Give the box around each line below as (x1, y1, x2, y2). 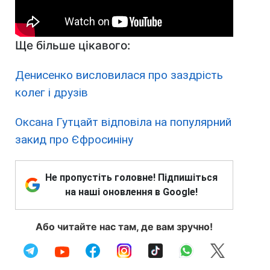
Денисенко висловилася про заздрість (15, 68, 223, 83)
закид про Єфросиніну (15, 133, 133, 147)
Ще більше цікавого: (15, 39, 130, 53)
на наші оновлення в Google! (65, 186, 198, 198)
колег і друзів (15, 86, 88, 100)
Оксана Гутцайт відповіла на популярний (15, 115, 231, 130)
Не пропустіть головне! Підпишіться (45, 172, 218, 184)
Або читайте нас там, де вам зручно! (36, 221, 213, 233)
